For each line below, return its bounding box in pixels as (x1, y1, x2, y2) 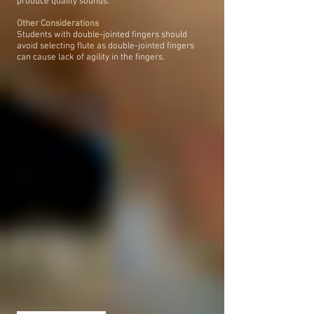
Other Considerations (17, 18, 99, 29)
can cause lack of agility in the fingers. (17, 52, 165, 63)
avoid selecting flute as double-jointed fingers (17, 41, 194, 52)
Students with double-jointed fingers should (17, 29, 187, 41)
